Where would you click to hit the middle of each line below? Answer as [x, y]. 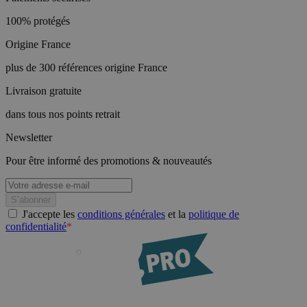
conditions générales [121, 214]
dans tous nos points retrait [63, 114]
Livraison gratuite [44, 90]
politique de [214, 214]
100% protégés [38, 21]
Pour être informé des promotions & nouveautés [109, 160]
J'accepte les [50, 214]
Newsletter [29, 137]
